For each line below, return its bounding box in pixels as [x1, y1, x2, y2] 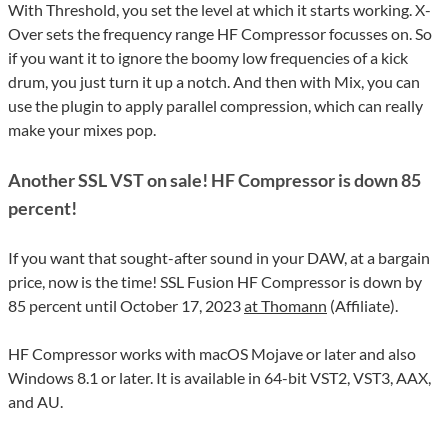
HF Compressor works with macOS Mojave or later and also [8, 344, 416, 364]
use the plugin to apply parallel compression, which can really [8, 96, 423, 116]
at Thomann [244, 296, 327, 316]
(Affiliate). [327, 296, 398, 316]
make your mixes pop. [8, 120, 156, 140]
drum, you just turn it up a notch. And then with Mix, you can [8, 72, 420, 92]
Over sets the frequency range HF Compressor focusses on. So [8, 24, 432, 44]
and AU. [8, 392, 63, 412]
